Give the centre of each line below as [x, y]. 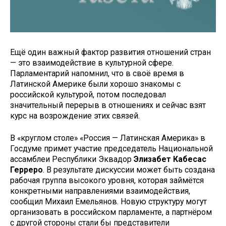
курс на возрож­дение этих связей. [75, 116]
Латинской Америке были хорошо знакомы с [95, 84]
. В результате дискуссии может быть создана [129, 170]
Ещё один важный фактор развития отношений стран [110, 52]
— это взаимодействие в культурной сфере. [92, 63]
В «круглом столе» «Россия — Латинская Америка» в [108, 138]
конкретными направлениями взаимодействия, [100, 191]
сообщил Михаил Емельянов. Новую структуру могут [108, 202]
